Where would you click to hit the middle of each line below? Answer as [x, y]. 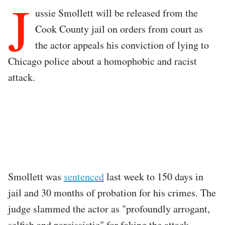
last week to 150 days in [154, 176]
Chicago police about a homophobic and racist [102, 61]
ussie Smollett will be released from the [117, 13]
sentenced [84, 176]
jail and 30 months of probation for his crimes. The [112, 192]
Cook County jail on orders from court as [119, 29]
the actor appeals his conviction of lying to [122, 45]
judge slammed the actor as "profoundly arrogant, [109, 208]
